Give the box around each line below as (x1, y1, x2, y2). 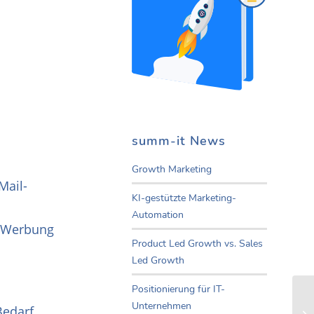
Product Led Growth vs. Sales (132, 237, 263, 251)
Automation (132, 208, 184, 222)
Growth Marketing (132, 163, 212, 177)
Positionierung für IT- (132, 282, 225, 296)
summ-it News (132, 132, 226, 150)
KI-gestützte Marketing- (132, 191, 236, 205)
